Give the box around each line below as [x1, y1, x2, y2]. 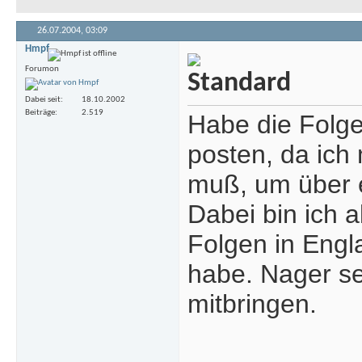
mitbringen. [187, 289, 317, 319]
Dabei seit [25, 95, 61, 104]
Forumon [25, 65, 59, 74]
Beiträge [25, 107, 55, 117]
